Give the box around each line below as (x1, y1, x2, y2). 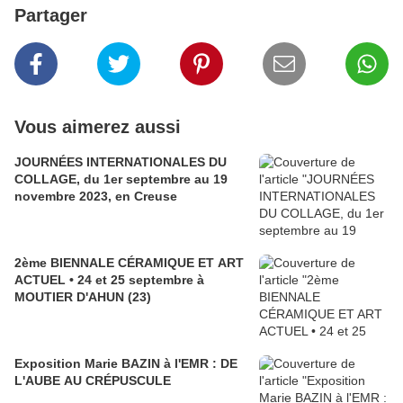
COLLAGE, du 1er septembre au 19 (14, 172, 228, 187)
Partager (14, 5, 87, 26)
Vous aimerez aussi (14, 117, 181, 138)
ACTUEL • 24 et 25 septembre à (14, 273, 204, 288)
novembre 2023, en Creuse (14, 189, 177, 204)
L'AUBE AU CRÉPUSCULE (14, 373, 171, 389)
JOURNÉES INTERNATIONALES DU (14, 155, 227, 170)
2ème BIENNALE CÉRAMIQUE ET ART (14, 255, 244, 271)
